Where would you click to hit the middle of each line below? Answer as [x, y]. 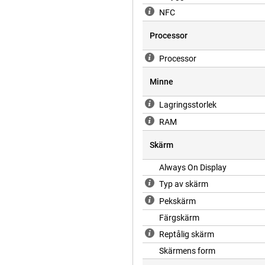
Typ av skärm [184, 184]
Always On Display [193, 168]
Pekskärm [177, 201]
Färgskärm [179, 218]
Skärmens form [187, 251]
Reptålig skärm [187, 235]
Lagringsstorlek [188, 105]
